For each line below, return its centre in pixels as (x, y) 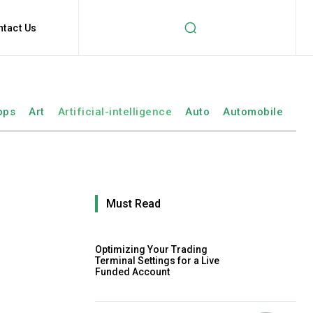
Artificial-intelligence (115, 112)
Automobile (253, 112)
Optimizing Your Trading (151, 250)
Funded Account (132, 272)
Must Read (133, 204)
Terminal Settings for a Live (157, 261)
